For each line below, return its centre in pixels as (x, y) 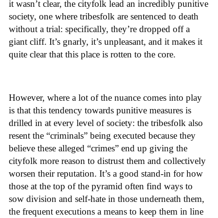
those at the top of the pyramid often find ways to (101, 186)
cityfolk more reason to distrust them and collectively (107, 161)
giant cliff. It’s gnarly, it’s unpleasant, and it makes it (106, 41)
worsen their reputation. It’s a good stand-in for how (106, 173)
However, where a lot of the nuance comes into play (105, 97)
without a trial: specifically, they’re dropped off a (99, 29)
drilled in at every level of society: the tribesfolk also (106, 123)
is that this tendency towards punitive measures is (100, 110)
